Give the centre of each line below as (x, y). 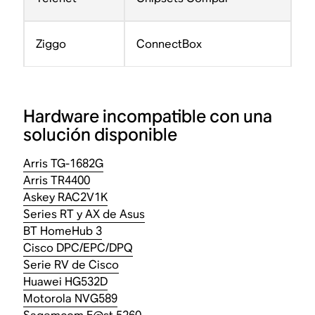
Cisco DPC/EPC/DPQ (78, 248)
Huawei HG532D (66, 282)
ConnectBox (169, 44)
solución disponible (101, 135)
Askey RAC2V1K (66, 197)
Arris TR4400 (57, 180)
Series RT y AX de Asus (84, 214)
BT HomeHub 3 (63, 231)
